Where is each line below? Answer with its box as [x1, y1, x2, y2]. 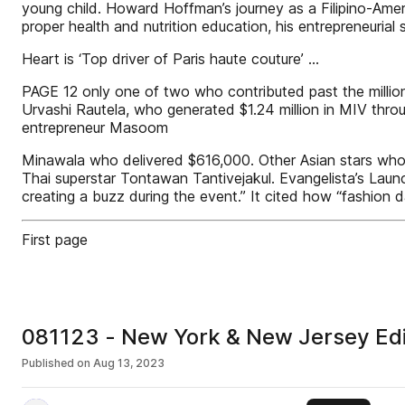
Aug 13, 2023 [93, 356, 165, 370]
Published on [22, 356, 90, 370]
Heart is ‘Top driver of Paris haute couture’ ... [22, 50, 319, 68]
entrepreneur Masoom [22, 118, 168, 137]
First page [22, 231, 88, 249]
